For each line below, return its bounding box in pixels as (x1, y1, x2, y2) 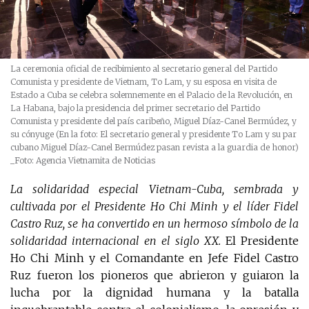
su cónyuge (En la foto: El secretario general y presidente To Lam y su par (10, 128, 297, 139)
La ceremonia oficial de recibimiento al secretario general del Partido (10, 63, 277, 74)
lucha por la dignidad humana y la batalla (10, 285, 299, 299)
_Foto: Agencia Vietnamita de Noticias (10, 154, 155, 166)
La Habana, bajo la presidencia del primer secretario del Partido (10, 102, 260, 113)
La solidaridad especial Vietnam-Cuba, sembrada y (10, 181, 299, 196)
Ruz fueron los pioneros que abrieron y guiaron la (10, 268, 299, 282)
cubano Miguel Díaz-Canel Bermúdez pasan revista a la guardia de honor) (10, 141, 299, 152)
